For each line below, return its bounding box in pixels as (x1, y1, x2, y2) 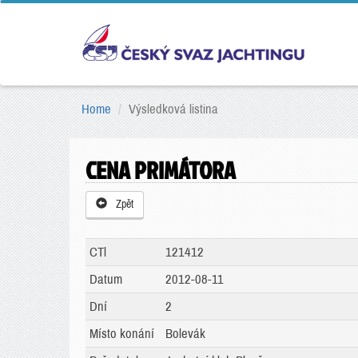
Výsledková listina (129, 102, 218, 116)
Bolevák (165, 327, 205, 340)
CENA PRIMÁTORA (86, 153, 236, 187)
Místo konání (89, 327, 154, 340)
